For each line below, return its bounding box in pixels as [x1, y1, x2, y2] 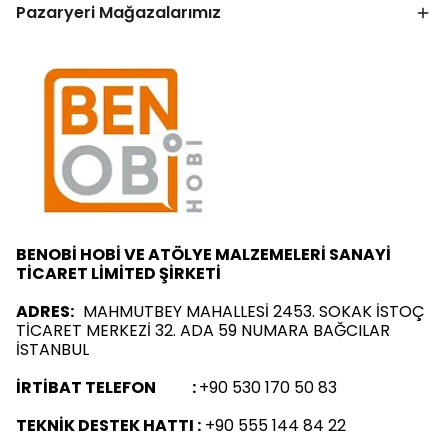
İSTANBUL [16, 338, 89, 361]
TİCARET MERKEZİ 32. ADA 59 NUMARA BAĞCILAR [16, 319, 390, 342]
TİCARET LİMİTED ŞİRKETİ [16, 262, 221, 285]
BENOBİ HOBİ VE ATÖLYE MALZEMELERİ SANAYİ [16, 243, 391, 266]
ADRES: [16, 300, 83, 323]
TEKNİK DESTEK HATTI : [16, 414, 201, 437]
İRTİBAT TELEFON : [16, 376, 199, 399]
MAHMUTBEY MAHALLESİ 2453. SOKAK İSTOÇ [83, 300, 425, 323]
